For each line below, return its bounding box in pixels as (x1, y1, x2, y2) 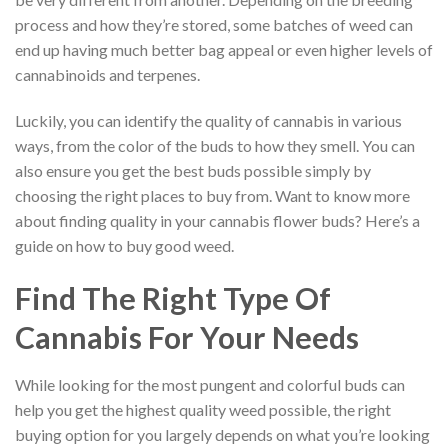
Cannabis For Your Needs (15, 318, 359, 355)
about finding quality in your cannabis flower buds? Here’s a (15, 211, 420, 231)
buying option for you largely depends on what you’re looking (15, 425, 430, 445)
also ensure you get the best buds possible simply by (15, 161, 371, 181)
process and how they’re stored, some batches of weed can (15, 15, 413, 35)
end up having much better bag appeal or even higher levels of (15, 40, 433, 60)
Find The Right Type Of (15, 279, 331, 316)
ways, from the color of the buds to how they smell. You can (15, 136, 415, 156)
